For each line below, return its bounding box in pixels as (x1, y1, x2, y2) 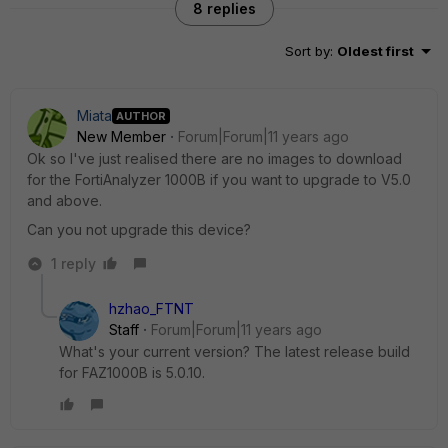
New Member (77, 128, 166, 145)
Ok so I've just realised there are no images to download (27, 150, 402, 167)
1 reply (51, 255, 96, 272)
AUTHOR (116, 108, 166, 123)
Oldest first (337, 43, 414, 59)
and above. (27, 192, 102, 209)
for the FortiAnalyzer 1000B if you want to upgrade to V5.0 (27, 171, 411, 188)
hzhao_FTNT (109, 300, 194, 317)
